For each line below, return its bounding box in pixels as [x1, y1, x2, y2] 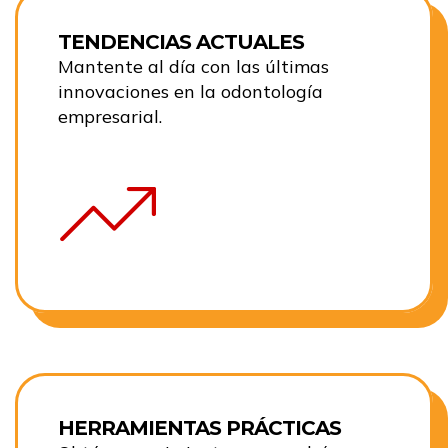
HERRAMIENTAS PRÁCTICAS [58, 416, 341, 441]
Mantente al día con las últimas [58, 55, 329, 79]
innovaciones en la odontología [58, 80, 323, 104]
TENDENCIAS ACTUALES [58, 30, 304, 55]
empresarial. [58, 105, 162, 129]
